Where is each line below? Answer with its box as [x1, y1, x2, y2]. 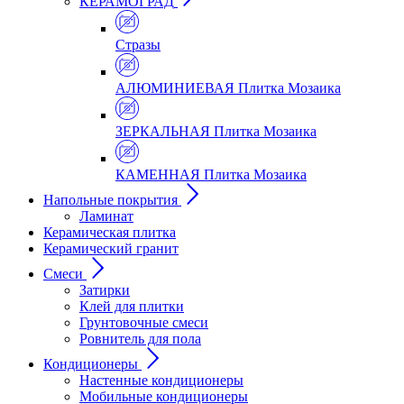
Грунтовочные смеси [79, 315, 208, 330]
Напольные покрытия [43, 192, 178, 207]
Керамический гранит [43, 241, 179, 256]
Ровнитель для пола [79, 331, 201, 346]
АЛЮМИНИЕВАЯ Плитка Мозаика [115, 80, 341, 96]
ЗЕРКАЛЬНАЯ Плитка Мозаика [115, 124, 317, 139]
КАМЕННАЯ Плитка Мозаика [115, 167, 307, 182]
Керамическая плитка [43, 225, 176, 240]
